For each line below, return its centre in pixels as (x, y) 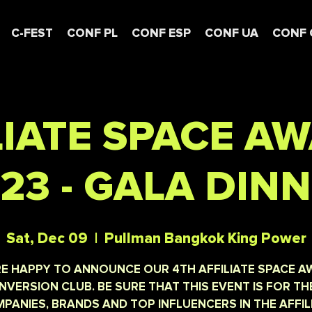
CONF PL (92, 34)
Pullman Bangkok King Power (205, 239)
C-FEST (32, 34)
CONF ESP (161, 34)
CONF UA (232, 34)
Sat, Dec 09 (47, 239)
